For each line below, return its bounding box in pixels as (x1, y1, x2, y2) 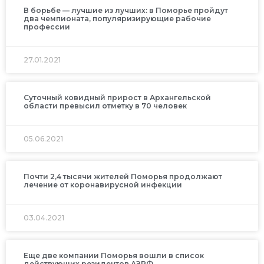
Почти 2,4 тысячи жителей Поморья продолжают (24, 172, 222, 181)
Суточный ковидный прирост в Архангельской (24, 93, 211, 103)
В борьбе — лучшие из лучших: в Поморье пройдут (24, 6, 228, 15)
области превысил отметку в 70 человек (24, 101, 187, 111)
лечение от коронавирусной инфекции (24, 180, 182, 190)
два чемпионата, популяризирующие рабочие (24, 14, 211, 24)
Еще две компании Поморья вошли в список (24, 251, 204, 260)
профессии (24, 22, 70, 32)
